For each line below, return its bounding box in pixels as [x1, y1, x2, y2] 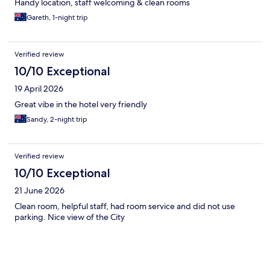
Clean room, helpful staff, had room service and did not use [14, 201, 235, 212]
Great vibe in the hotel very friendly [14, 99, 147, 110]
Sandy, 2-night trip [27, 115, 87, 125]
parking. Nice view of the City [14, 212, 125, 223]
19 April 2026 [14, 83, 63, 95]
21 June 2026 [14, 185, 64, 196]
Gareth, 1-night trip [27, 13, 88, 23]
